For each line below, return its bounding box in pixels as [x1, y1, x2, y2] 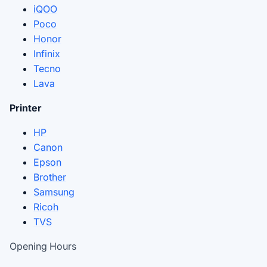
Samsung [33, 185, 74, 198]
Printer [10, 101, 42, 114]
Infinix [33, 47, 60, 60]
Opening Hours [10, 240, 76, 252]
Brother [33, 170, 66, 183]
